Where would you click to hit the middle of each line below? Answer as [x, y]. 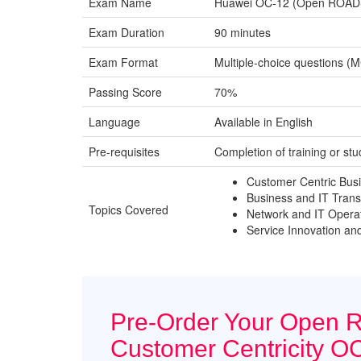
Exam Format [123, 62]
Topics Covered [129, 210]
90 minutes [243, 32]
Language [114, 122]
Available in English [263, 122]
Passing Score [125, 92]
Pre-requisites [124, 151]
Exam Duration [127, 32]
